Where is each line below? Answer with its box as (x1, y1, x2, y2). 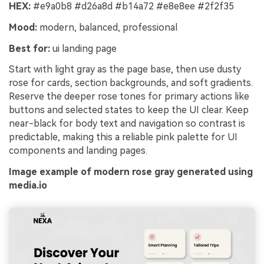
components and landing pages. (9, 145, 147, 157)
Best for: (9, 42, 50, 54)
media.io (9, 180, 47, 192)
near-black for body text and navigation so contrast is (9, 118, 245, 130)
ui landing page (50, 42, 117, 54)
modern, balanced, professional (37, 21, 177, 33)
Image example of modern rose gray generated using (9, 166, 253, 178)
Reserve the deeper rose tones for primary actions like (9, 91, 249, 103)
